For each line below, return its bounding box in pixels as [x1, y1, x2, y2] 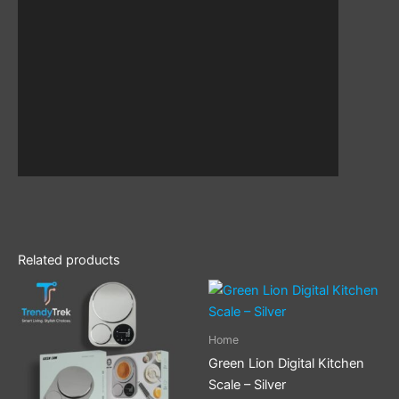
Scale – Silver [208, 376, 286, 393]
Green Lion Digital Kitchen [208, 354, 364, 371]
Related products [18, 251, 120, 268]
